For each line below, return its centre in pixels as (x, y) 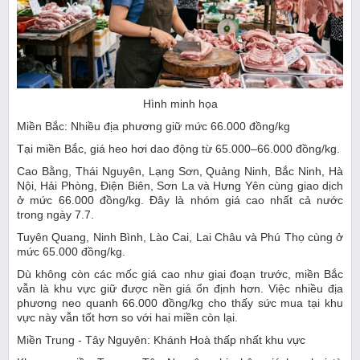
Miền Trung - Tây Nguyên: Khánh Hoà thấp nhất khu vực (161, 340)
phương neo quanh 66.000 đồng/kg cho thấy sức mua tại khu (180, 303)
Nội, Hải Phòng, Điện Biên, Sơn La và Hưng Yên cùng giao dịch (180, 185)
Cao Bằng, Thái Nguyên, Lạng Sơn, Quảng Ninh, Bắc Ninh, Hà (180, 171)
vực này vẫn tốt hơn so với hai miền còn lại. (127, 317)
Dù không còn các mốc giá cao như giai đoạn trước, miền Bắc (180, 274)
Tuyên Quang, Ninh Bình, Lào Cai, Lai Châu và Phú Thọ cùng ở (180, 237)
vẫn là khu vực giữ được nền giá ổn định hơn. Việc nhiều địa (180, 288)
